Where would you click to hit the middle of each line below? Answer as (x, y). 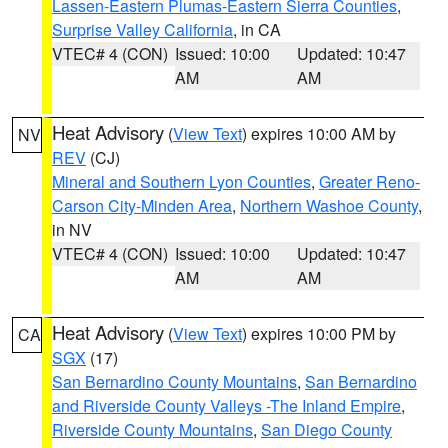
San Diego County (326, 429)
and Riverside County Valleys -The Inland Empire (226, 405)
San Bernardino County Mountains (174, 381)
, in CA (257, 29)
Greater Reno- (369, 181)
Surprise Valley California (142, 29)
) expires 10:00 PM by (319, 333)
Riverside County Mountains (152, 429)
